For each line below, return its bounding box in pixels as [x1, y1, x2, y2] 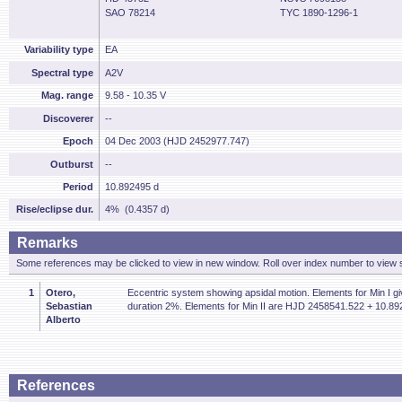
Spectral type [31, 67, 93, 78]
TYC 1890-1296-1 [280, 7, 358, 18]
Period [63, 181, 93, 192]
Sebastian [46, 301, 92, 311]
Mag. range [41, 90, 93, 100]
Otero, [46, 287, 75, 298]
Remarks [17, 235, 78, 250]
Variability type [24, 44, 93, 55]
